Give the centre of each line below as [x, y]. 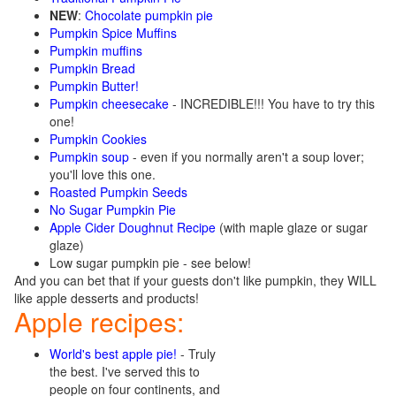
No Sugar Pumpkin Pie [113, 209]
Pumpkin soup [89, 156]
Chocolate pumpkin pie [149, 15]
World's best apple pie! [113, 354]
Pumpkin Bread [92, 68]
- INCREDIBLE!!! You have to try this [272, 103]
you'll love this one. [103, 174]
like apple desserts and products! [107, 298]
